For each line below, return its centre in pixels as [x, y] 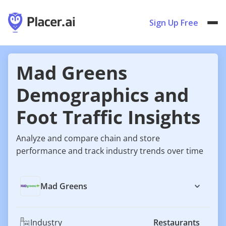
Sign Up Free [174, 23]
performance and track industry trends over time [110, 151]
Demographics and [102, 95]
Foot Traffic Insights [108, 117]
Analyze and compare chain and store [88, 138]
